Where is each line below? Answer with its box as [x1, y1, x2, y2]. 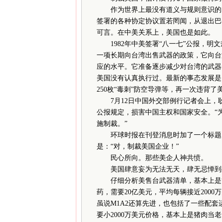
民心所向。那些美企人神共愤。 [96, 154, 208, 162]
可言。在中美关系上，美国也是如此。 [96, 29, 215, 36]
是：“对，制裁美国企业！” [96, 143, 179, 150]
